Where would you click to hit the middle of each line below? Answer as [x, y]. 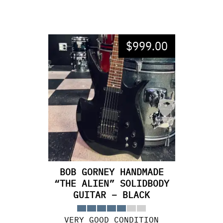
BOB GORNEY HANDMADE [111, 172]
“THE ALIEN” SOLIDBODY [111, 183]
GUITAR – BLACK [111, 195]
